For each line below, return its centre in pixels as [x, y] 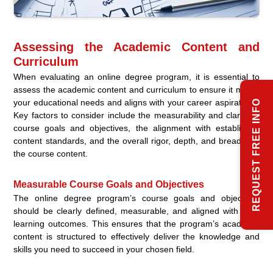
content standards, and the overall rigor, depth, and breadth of [136, 141]
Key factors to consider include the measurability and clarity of [136, 115]
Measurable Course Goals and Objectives [109, 185]
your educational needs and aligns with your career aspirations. [136, 103]
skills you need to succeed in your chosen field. [104, 250]
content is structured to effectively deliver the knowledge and [136, 237]
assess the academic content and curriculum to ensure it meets [136, 90]
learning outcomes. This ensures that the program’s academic [136, 224]
